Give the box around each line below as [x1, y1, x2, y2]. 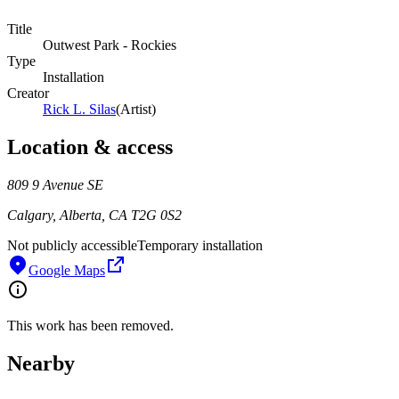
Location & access [7, 135, 173, 159]
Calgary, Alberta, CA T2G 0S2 [7, 208, 182, 223]
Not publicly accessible [7, 238, 137, 253]
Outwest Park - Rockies [43, 37, 176, 53]
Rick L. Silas [43, 102, 116, 118]
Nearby [7, 351, 75, 375]
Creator [7, 85, 49, 102]
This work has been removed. [7, 318, 174, 333]
